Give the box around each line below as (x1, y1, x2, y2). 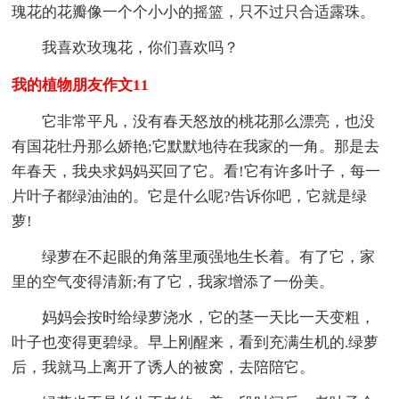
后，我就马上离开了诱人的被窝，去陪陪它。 (12, 358, 315, 376)
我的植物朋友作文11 (12, 76, 150, 94)
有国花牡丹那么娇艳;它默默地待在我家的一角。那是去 (12, 137, 380, 155)
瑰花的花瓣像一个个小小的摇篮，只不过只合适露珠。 (12, 3, 376, 20)
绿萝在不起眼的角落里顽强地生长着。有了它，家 (42, 248, 376, 265)
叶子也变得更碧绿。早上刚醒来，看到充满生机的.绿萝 (12, 333, 379, 351)
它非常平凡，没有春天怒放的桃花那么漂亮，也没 (42, 112, 376, 130)
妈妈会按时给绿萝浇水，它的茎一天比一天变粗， (42, 308, 376, 326)
